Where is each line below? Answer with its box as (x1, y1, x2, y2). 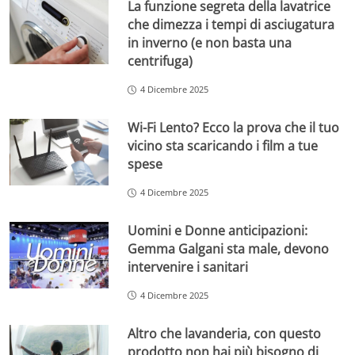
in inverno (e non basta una (128, 34, 292, 52)
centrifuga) (128, 52, 193, 71)
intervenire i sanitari (128, 258, 249, 276)
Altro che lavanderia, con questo (128, 324, 322, 342)
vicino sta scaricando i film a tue (128, 137, 319, 155)
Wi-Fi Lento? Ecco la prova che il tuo (128, 119, 340, 137)
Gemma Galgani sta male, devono (128, 239, 330, 258)
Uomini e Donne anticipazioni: (128, 221, 308, 239)
